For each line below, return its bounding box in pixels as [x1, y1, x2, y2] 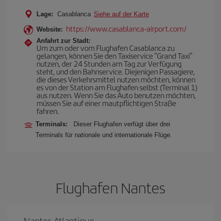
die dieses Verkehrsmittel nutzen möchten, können [37, 74, 195, 84]
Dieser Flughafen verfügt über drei [74, 120, 170, 128]
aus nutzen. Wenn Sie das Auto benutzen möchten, [37, 90, 196, 100]
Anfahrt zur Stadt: [37, 37, 90, 44]
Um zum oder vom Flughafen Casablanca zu [37, 42, 175, 53]
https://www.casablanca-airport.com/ [66, 23, 186, 34]
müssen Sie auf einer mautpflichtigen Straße [37, 98, 176, 108]
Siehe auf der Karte [94, 10, 149, 18]
